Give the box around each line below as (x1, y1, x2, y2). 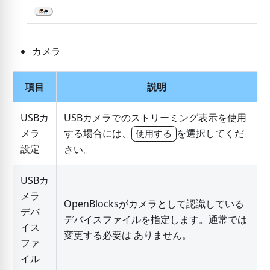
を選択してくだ (176, 126, 244, 140)
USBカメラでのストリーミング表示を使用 (63, 110, 246, 124)
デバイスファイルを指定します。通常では (63, 212, 247, 226)
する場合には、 (63, 126, 131, 140)
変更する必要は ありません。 (63, 228, 192, 242)
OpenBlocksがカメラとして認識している (63, 196, 244, 210)
